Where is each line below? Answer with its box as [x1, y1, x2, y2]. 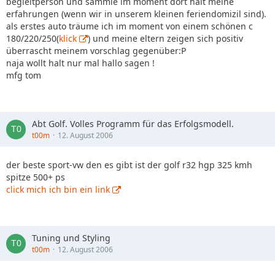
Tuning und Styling [32, 232, 110, 244]
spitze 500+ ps [6, 171, 65, 183]
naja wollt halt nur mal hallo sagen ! [6, 57, 155, 69]
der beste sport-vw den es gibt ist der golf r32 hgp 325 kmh [6, 159, 252, 171]
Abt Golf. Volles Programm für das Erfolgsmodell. [32, 118, 234, 130]
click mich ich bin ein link [6, 184, 110, 195]
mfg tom [6, 69, 41, 81]
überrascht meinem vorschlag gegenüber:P [6, 45, 186, 56]
